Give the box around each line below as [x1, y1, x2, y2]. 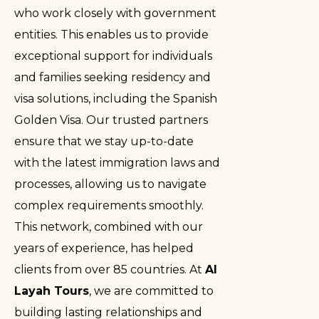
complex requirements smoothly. [14, 198, 204, 212]
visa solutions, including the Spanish [14, 91, 217, 105]
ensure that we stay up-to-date [14, 134, 194, 148]
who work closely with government [14, 6, 216, 20]
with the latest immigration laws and [14, 155, 220, 169]
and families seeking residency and [14, 70, 211, 84]
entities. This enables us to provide [14, 27, 209, 41]
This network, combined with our [14, 219, 203, 234]
